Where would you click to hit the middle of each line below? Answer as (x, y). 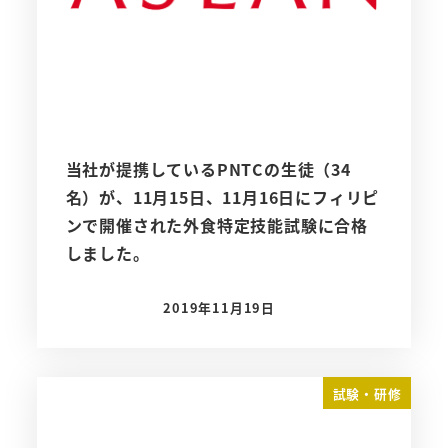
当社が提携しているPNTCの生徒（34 (208, 169)
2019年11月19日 (219, 308)
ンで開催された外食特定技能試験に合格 (216, 225)
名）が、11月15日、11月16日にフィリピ (222, 197)
